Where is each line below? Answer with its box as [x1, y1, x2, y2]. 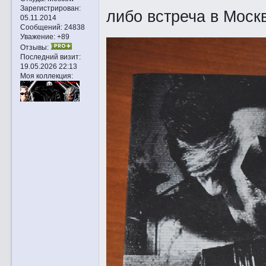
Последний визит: [20, 53, 81, 61]
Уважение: [20, 33, 55, 41]
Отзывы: [20, 43, 49, 52]
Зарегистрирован [20, 4, 79, 12]
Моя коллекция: [20, 72, 73, 80]
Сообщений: [20, 23, 62, 31]
